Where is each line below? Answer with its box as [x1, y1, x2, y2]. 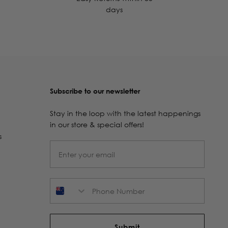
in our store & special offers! [50, 120, 147, 129]
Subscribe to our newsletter [50, 87, 140, 96]
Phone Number [49, 178, 100, 187]
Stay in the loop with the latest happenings [50, 109, 201, 118]
